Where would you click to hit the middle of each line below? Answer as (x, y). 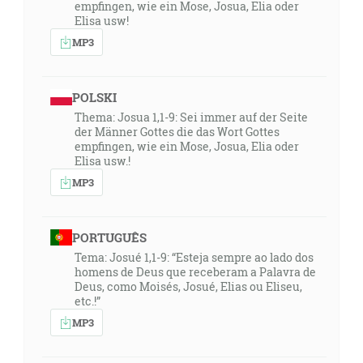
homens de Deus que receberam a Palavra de (195, 272)
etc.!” (88, 301)
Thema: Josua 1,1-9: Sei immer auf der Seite (191, 117)
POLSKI (94, 97)
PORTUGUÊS (109, 237)
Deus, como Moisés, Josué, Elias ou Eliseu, (188, 286)
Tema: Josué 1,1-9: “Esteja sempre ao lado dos (194, 257)
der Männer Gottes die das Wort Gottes (177, 132)
